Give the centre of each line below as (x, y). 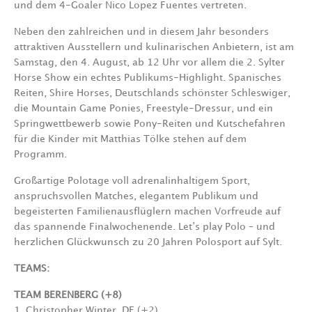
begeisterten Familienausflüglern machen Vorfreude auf (147, 212)
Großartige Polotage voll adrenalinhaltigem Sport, (132, 181)
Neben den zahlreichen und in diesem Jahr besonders (141, 32)
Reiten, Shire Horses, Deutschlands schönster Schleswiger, (152, 93)
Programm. (40, 155)
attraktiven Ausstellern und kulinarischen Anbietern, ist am (154, 47)
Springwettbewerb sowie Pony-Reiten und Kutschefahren (150, 124)
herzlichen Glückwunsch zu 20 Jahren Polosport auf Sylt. (148, 242)
